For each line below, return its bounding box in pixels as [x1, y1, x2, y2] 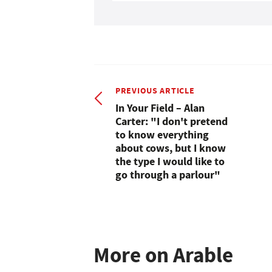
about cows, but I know [115, 140, 226, 155]
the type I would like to [115, 154, 225, 169]
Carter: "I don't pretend [115, 114, 228, 129]
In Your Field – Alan [115, 100, 205, 115]
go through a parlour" [115, 167, 220, 182]
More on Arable [93, 240, 233, 270]
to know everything [115, 127, 209, 142]
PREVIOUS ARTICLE [115, 84, 195, 97]
